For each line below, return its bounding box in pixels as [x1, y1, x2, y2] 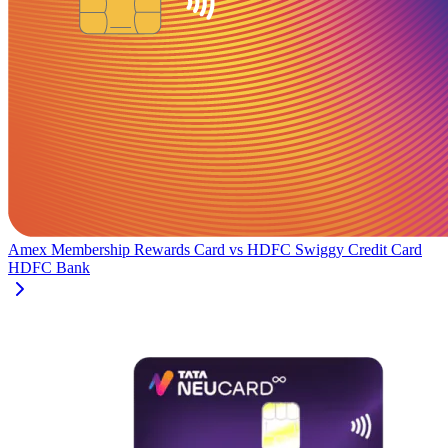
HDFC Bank [8, 258, 90, 276]
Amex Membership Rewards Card [8, 240, 225, 258]
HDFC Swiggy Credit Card [247, 240, 422, 258]
